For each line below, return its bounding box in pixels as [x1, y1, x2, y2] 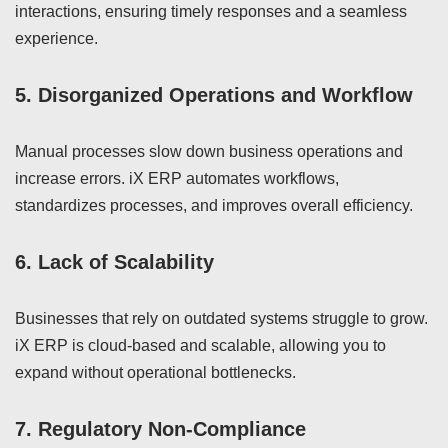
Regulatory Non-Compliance [38, 418, 306, 440]
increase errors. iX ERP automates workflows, [15, 170, 339, 187]
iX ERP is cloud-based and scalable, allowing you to [15, 337, 386, 354]
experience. [15, 30, 98, 47]
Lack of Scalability [38, 251, 214, 273]
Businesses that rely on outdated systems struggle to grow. [15, 310, 428, 327]
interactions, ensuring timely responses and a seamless [15, 3, 407, 20]
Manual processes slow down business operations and [15, 143, 403, 160]
